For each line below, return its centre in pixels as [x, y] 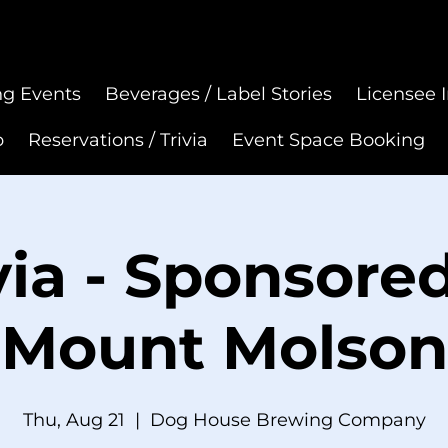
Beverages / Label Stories [218, 93]
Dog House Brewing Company [287, 419]
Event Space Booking [329, 139]
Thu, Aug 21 [73, 419]
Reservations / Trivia [118, 139]
